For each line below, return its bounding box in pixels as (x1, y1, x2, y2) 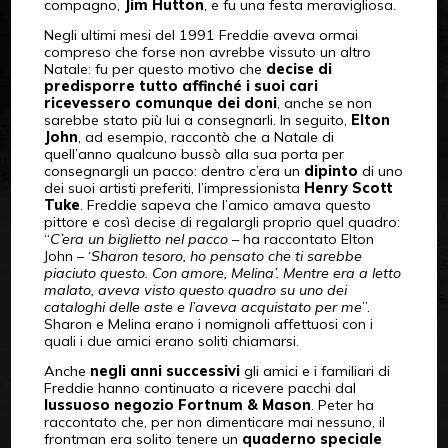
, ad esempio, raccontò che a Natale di (77, 127, 334, 146)
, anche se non (276, 93, 372, 112)
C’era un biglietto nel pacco (49, 229, 228, 248)
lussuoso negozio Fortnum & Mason (43, 395, 311, 414)
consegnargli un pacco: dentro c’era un (43, 161, 304, 180)
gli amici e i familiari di (239, 361, 390, 380)
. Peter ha (310, 395, 374, 414)
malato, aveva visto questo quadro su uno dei (43, 280, 347, 299)
